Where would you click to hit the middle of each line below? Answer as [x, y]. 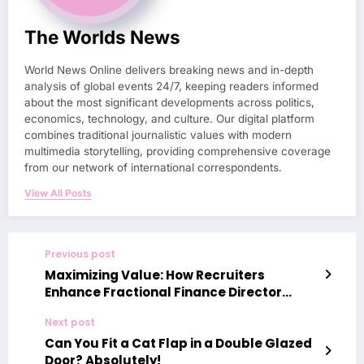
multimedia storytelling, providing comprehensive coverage [178, 151]
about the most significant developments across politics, [169, 102]
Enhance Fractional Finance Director [163, 292]
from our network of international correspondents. [153, 167]
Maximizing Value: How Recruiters [155, 275]
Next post [70, 322]
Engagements [91, 309]
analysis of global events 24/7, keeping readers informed [171, 86]
